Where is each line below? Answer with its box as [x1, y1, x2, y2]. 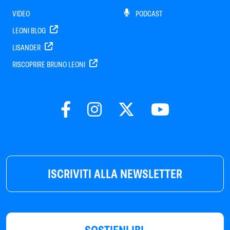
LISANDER [12, 43, 42, 53]
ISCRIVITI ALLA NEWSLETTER [48, 165, 182, 183]
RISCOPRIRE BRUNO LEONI [12, 60, 87, 70]
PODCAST [134, 9, 163, 20]
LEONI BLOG [12, 26, 47, 36]
